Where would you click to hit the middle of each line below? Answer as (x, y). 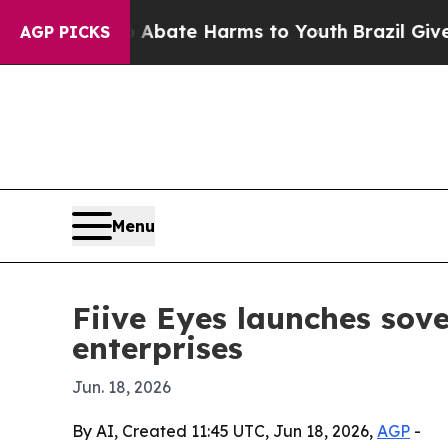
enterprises (157, 348)
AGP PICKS (65, 32)
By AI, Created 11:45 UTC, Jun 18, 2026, (224, 431)
